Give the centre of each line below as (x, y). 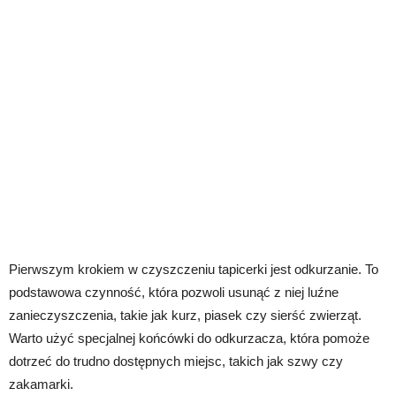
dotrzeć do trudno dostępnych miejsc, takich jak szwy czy (176, 362)
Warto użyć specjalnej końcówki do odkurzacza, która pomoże (189, 339)
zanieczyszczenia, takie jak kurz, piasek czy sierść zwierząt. (185, 316)
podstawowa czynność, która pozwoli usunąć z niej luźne (174, 293)
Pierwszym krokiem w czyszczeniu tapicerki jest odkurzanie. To (194, 270)
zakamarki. (41, 385)
